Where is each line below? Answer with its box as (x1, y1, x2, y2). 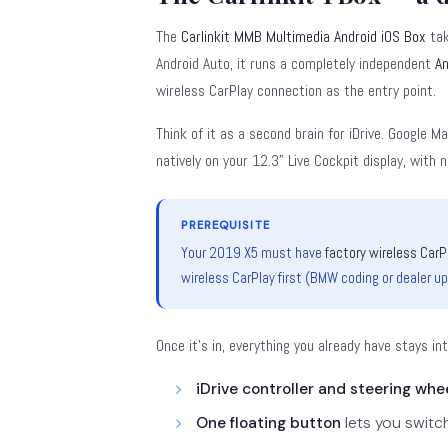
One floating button (196, 412, 341, 433)
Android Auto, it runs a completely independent (156, 53, 435, 74)
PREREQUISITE (181, 218, 270, 233)
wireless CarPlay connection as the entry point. (156, 80, 436, 101)
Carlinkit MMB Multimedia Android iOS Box (181, 26, 426, 47)
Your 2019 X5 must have (181, 243, 326, 262)
